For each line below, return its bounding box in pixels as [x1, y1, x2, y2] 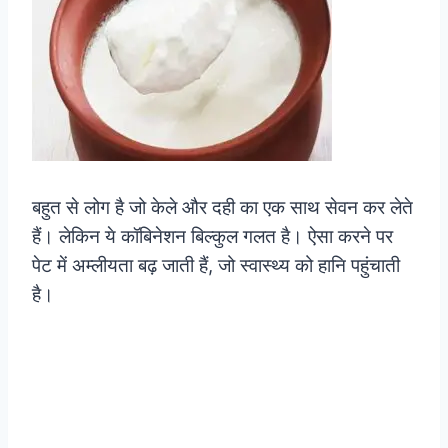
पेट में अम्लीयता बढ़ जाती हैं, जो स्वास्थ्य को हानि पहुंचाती [32, 253, 400, 277]
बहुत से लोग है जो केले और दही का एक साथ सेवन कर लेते [32, 195, 413, 219]
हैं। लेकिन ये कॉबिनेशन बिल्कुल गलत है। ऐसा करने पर [32, 224, 393, 248]
